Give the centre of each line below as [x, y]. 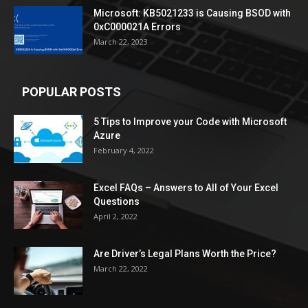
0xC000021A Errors [137, 26]
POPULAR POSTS [71, 91]
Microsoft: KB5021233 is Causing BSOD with [192, 13]
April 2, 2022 [115, 216]
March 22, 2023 [121, 41]
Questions [117, 201]
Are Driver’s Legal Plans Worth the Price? [185, 253]
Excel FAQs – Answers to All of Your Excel [186, 187]
